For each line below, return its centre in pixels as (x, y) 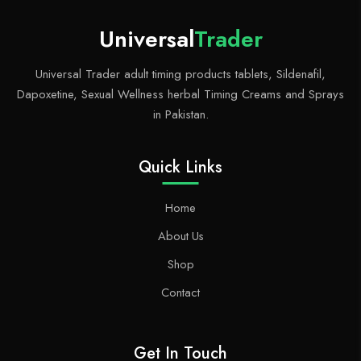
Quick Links (180, 167)
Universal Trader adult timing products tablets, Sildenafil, (180, 74)
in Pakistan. (180, 114)
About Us (180, 235)
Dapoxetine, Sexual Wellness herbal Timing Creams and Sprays (180, 94)
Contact (180, 292)
